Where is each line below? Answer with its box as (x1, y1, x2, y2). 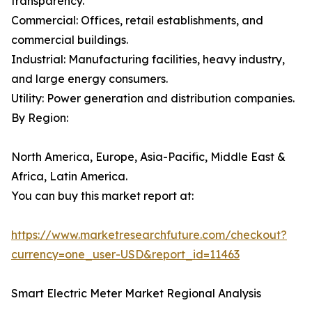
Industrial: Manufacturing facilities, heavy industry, (11, 52, 285, 67)
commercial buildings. (11, 33, 128, 47)
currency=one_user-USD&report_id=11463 (11, 247, 240, 262)
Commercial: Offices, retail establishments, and (11, 13, 263, 28)
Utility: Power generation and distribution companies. (11, 91, 295, 106)
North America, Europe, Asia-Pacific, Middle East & (11, 150, 286, 164)
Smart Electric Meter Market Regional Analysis (11, 286, 261, 301)
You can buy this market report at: (11, 189, 194, 203)
